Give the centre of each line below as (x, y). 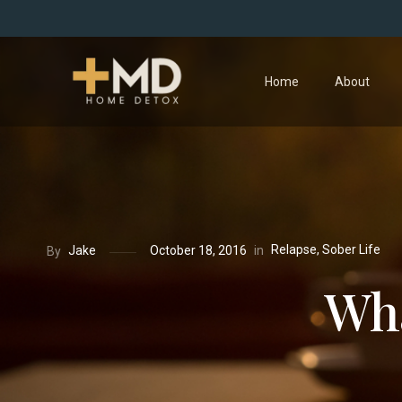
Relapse (294, 250)
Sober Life (351, 250)
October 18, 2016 (198, 251)
